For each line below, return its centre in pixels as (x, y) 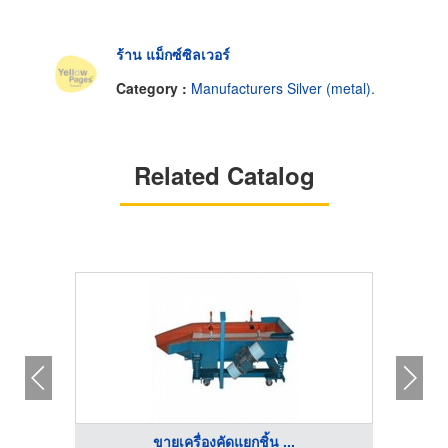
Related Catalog (224, 174)
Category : (153, 87)
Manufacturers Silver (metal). (283, 87)
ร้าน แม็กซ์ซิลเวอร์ (173, 54)
